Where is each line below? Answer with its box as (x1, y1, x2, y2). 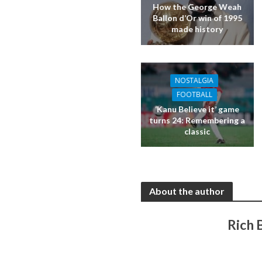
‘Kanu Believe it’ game (155, 104, 240, 114)
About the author (149, 185, 225, 197)
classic (184, 126, 211, 136)
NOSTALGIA (175, 75, 214, 85)
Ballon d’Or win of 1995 (152, 13, 242, 23)
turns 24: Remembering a (149, 115, 246, 125)
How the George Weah (153, 2, 242, 12)
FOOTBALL (176, 89, 212, 99)
